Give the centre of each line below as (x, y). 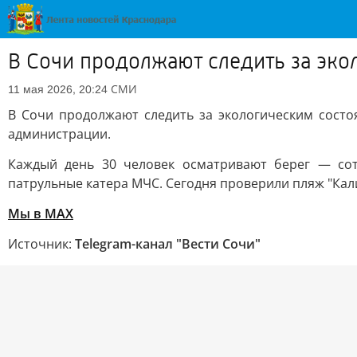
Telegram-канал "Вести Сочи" (168, 244)
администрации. (59, 134)
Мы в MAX (41, 214)
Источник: (41, 244)
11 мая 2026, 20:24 (58, 89)
